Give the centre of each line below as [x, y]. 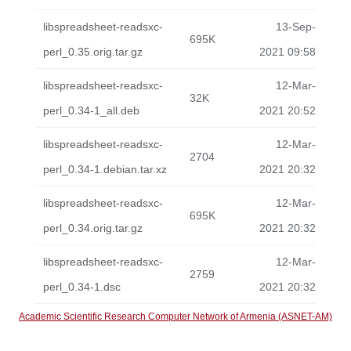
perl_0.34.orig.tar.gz [93, 228]
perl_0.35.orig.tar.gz [93, 52]
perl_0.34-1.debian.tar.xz [105, 169]
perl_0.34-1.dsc [82, 287]
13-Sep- [296, 27]
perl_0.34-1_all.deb [91, 110]
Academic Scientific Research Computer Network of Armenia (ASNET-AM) [175, 317]
